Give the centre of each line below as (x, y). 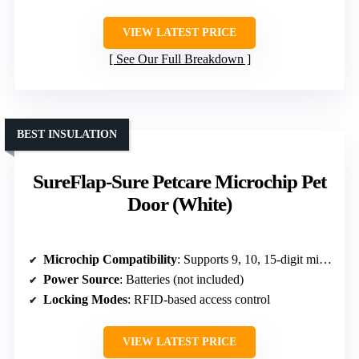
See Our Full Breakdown (179, 58)
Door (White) (179, 204)
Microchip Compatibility (110, 259)
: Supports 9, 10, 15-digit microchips (248, 259)
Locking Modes (85, 299)
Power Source (81, 279)
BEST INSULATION (67, 134)
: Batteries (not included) (182, 279)
